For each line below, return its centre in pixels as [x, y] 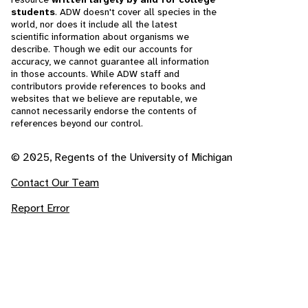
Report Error [40, 208]
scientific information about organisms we [100, 37]
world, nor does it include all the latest [94, 24]
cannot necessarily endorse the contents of [104, 111]
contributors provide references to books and [108, 86]
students [33, 12]
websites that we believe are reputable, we [104, 99]
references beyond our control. [77, 123]
